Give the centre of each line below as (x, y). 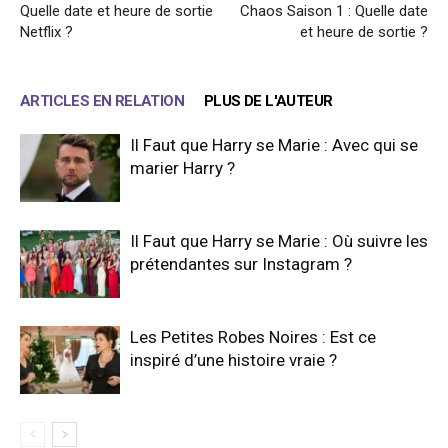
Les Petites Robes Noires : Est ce (253, 337)
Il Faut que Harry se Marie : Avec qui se (274, 145)
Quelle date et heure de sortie (116, 11)
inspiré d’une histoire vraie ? (233, 360)
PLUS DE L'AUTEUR (268, 101)
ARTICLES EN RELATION (102, 101)
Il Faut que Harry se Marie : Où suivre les (279, 241)
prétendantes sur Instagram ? (241, 264)
